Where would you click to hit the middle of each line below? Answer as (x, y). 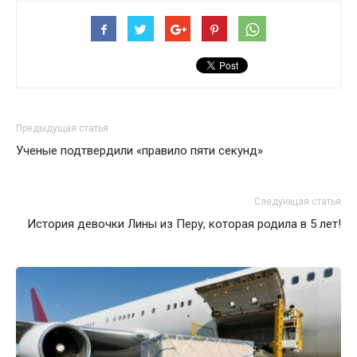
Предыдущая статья (62, 128)
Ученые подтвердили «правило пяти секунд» (139, 150)
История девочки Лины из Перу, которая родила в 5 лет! (184, 224)
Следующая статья (298, 201)
